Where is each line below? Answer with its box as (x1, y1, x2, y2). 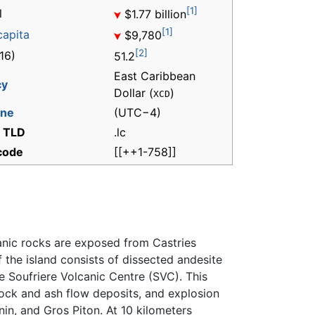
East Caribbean (114, 69, 195, 84)
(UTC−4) (114, 105, 161, 120)
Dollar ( (114, 86, 153, 101)
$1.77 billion (121, 7, 186, 22)
